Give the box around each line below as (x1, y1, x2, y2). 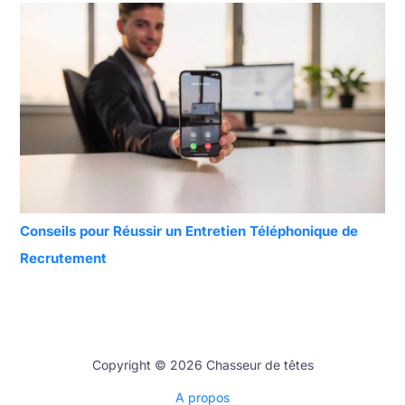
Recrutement (19, 250, 107, 268)
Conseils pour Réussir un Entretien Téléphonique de (19, 222, 358, 240)
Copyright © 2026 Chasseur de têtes (91, 357, 314, 373)
